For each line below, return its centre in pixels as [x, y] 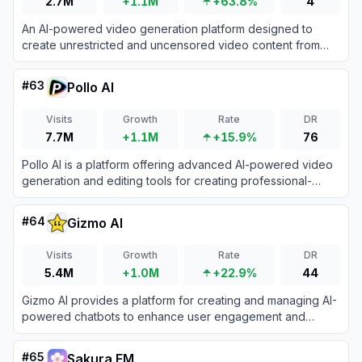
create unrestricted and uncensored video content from [171, 45]
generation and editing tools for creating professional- [167, 181]
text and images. [65, 61]
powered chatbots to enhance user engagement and [164, 316]
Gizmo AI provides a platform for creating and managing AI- [179, 300]
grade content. [61, 197]
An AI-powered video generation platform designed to [167, 29]
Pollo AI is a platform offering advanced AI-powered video [177, 164]
